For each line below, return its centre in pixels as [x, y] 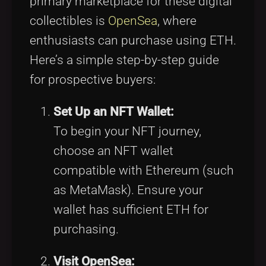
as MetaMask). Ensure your [128, 190]
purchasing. [86, 229]
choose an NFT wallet [113, 151]
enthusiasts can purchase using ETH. [133, 41]
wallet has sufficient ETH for [131, 210]
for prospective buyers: [93, 80]
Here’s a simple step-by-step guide [124, 60]
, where [177, 21]
